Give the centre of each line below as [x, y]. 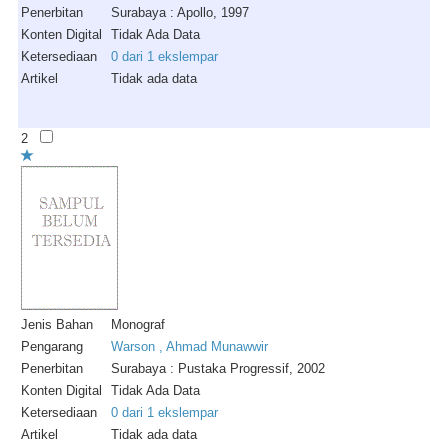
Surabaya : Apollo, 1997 [180, 12]
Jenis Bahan [57, 324]
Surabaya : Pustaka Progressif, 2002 [218, 368]
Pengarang [52, 346]
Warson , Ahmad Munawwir [189, 346]
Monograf [138, 324]
